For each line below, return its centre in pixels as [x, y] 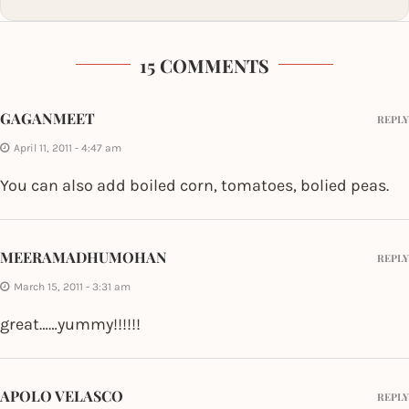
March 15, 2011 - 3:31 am [72, 286]
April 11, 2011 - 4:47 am [68, 147]
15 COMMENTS [204, 65]
